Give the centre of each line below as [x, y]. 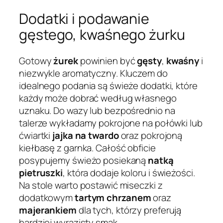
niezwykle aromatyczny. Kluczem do [93, 73]
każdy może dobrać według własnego [98, 98]
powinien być [108, 60]
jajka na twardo [86, 135]
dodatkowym [47, 197]
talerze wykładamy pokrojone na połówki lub [111, 123]
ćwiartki [36, 135]
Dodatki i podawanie [84, 19]
